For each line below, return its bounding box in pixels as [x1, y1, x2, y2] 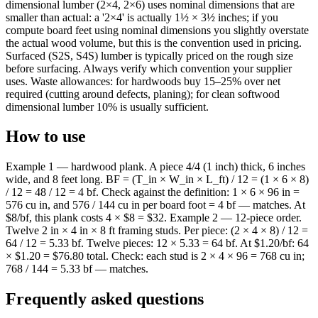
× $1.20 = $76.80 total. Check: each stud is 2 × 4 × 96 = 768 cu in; [6, 250, 305, 263]
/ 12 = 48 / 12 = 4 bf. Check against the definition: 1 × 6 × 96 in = [6, 186, 300, 199]
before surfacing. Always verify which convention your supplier [6, 62, 292, 75]
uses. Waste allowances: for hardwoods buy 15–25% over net [6, 75, 280, 87]
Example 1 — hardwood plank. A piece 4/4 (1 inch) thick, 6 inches [6, 160, 305, 173]
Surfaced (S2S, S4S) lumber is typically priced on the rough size [6, 49, 293, 62]
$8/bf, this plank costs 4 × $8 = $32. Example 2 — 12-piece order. [6, 212, 302, 224]
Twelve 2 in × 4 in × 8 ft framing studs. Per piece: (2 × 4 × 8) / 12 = [6, 224, 308, 237]
